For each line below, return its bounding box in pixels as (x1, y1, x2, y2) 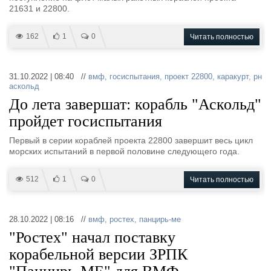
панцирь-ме (139, 215, 181, 224)
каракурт (217, 72, 249, 81)
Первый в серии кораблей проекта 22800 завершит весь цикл (9, 135, 253, 145)
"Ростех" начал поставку (9, 229, 175, 246)
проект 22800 (165, 72, 212, 81)
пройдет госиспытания (9, 113, 162, 130)
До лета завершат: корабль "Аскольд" (9, 96, 261, 113)
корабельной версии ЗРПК (9, 246, 188, 263)
